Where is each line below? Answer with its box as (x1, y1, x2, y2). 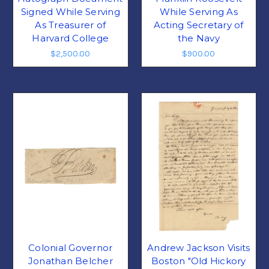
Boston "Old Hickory (151, 255, 246, 267)
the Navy (177, 32, 220, 44)
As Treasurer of (35, 19, 106, 31)
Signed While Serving (20, 6, 120, 18)
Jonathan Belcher (28, 255, 113, 267)
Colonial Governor (28, 242, 113, 254)
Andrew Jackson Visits (147, 242, 250, 254)
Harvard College (32, 32, 109, 44)
